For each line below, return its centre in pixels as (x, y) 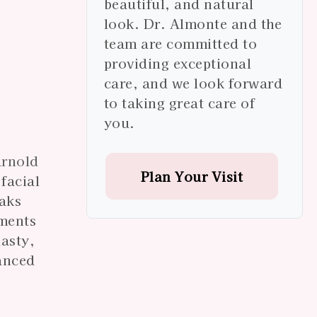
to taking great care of (179, 103)
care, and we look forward (193, 83)
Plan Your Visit (192, 177)
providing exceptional (178, 63)
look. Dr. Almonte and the (193, 24)
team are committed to (180, 44)
